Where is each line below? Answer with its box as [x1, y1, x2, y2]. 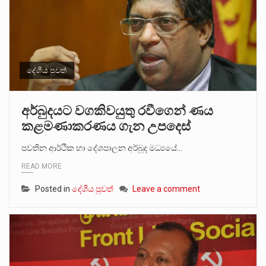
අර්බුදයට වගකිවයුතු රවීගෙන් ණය [21, 103, 213, 119]
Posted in [35, 183, 72, 194]
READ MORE [21, 161, 62, 170]
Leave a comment [132, 183, 200, 194]
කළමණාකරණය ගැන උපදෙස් [21, 119, 191, 134]
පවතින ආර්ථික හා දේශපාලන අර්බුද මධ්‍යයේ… [21, 143, 182, 153]
